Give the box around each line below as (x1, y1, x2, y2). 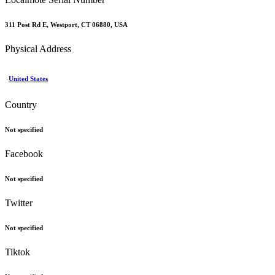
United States (9, 74, 48, 82)
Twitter (5, 197, 33, 208)
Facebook (5, 148, 43, 159)
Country (5, 99, 37, 110)
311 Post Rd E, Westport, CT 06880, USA (5, 20, 128, 28)
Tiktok (5, 246, 30, 257)
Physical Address (5, 43, 71, 54)
